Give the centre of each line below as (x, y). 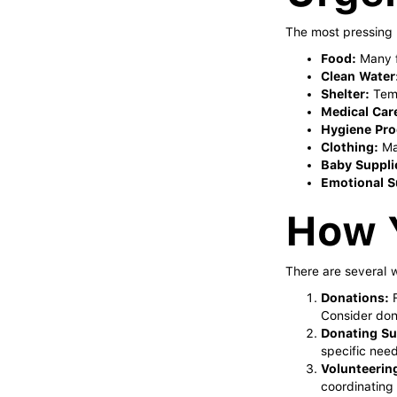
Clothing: (350, 147)
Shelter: (345, 93)
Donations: (355, 297)
